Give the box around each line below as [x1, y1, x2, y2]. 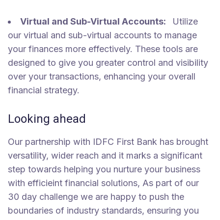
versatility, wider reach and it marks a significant [8, 150, 202, 161]
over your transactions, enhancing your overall [8, 71, 195, 82]
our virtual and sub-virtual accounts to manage [8, 30, 197, 41]
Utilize [170, 16, 198, 27]
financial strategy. [8, 85, 80, 96]
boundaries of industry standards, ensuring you [8, 205, 199, 216]
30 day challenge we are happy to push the [8, 192, 184, 202]
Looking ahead [8, 112, 86, 126]
